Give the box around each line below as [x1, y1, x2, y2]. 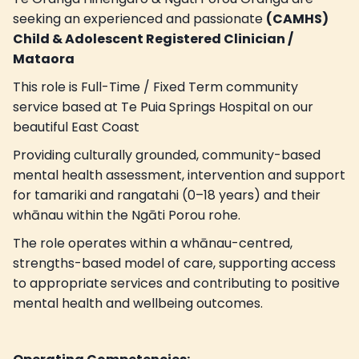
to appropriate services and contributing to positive [13, 273, 340, 292]
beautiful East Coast [13, 117, 139, 136]
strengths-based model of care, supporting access [13, 253, 336, 272]
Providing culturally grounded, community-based [13, 145, 321, 164]
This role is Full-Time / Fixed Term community [13, 77, 298, 96]
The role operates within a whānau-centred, [13, 233, 292, 252]
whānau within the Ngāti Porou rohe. [13, 205, 240, 224]
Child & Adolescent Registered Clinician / [13, 29, 293, 48]
